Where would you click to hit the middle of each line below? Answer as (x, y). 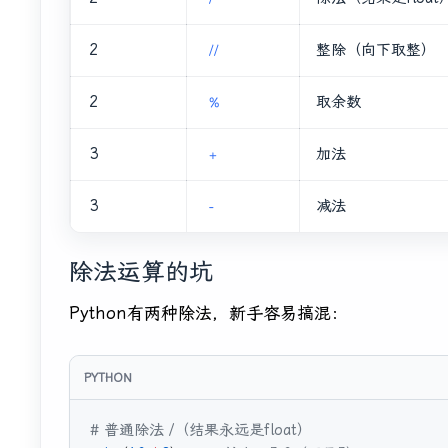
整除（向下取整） (376, 50)
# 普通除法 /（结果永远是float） (201, 430)
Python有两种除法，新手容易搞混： (208, 313)
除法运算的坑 (141, 272)
